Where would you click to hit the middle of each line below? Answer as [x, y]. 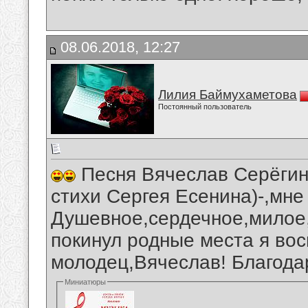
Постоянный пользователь [205, 107]
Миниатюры [86, 282]
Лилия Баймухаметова [228, 95]
